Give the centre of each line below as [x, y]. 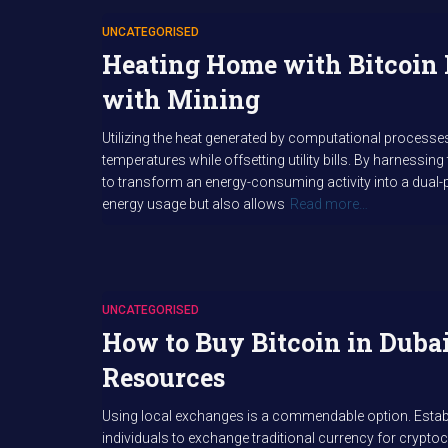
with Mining [181, 99]
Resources [163, 377]
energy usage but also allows [193, 204]
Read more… [329, 204]
